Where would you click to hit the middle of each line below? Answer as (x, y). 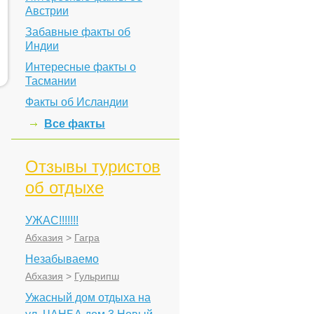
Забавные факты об (78, 32)
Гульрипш (97, 276)
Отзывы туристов (93, 166)
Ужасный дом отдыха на (88, 298)
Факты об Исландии (77, 102)
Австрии (47, 11)
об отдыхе (64, 187)
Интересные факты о (81, 67)
